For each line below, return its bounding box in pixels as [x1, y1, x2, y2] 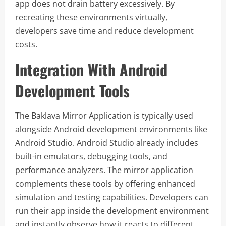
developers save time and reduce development [15, 25, 194, 36]
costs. [15, 39, 37, 50]
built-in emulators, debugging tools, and [15, 151, 167, 162]
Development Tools [15, 79, 130, 102]
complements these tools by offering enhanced [15, 178, 195, 189]
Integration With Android [15, 58, 167, 81]
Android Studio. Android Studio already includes [15, 137, 198, 148]
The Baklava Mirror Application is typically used [15, 110, 193, 121]
